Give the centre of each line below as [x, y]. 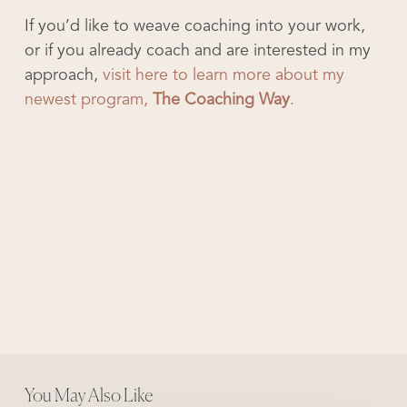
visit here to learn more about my [223, 75]
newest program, [88, 100]
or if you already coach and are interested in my [197, 51]
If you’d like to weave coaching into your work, [194, 26]
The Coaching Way [221, 100]
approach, [63, 75]
